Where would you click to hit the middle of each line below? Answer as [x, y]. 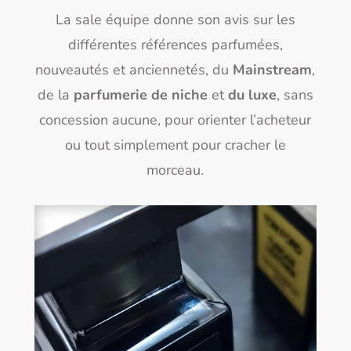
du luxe [252, 95]
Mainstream [273, 70]
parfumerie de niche [140, 95]
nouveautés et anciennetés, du [134, 70]
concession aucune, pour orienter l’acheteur [175, 120]
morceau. [175, 170]
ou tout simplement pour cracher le [175, 145]
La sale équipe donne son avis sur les [175, 20]
